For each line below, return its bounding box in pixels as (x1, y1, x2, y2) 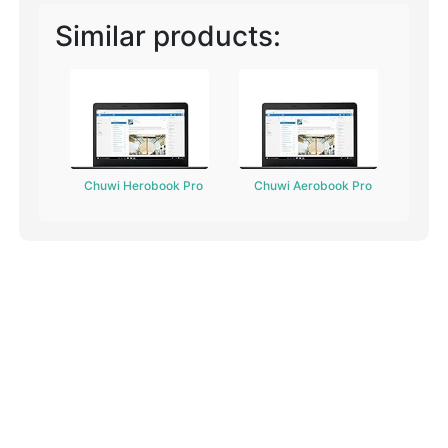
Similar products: (54, 19, 281, 53)
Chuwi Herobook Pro (83, 178, 203, 193)
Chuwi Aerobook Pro (253, 178, 372, 193)
